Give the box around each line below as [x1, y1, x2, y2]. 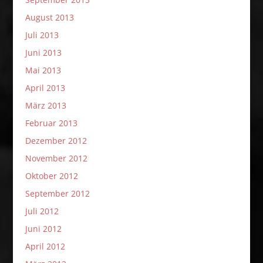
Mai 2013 [25, 65, 61, 76]
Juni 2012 [25, 223, 62, 234]
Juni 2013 [25, 47, 62, 58]
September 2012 [25, 188, 90, 199]
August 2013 [25, 12, 74, 23]
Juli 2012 [25, 205, 59, 217]
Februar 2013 [25, 117, 77, 129]
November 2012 [25, 153, 87, 164]
